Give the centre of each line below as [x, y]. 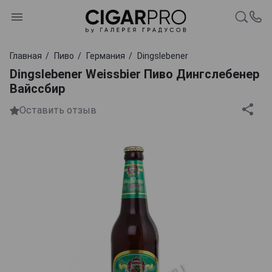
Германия [106, 56]
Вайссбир [37, 88]
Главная [26, 56]
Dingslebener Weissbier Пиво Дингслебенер [134, 74]
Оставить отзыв [58, 110]
